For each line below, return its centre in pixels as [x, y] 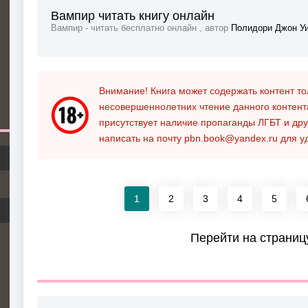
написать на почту [142, 139]
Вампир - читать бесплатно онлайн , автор [141, 29]
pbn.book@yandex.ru [231, 139]
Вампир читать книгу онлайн [133, 16]
